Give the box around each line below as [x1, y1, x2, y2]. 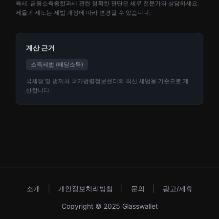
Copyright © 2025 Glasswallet [61, 202, 158, 210]
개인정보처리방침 [58, 184, 113, 193]
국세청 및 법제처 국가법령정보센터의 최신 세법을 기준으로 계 [26, 77, 189, 85]
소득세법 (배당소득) [31, 61, 83, 68]
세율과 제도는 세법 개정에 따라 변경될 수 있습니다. [16, 9, 151, 16]
